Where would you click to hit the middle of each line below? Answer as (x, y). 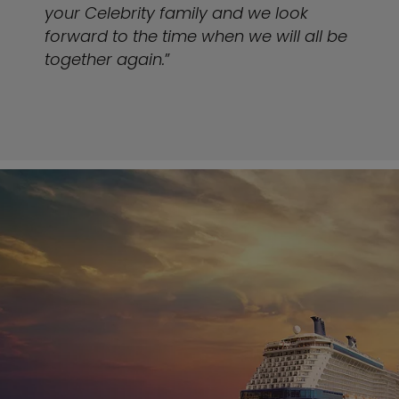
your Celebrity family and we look (176, 13)
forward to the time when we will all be (196, 36)
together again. (105, 59)
